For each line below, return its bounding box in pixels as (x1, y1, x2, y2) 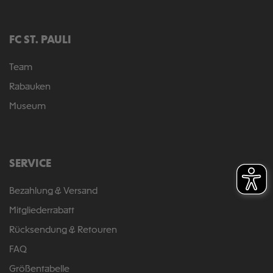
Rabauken (9, 83, 51, 91)
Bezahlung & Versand (9, 187, 97, 196)
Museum (9, 102, 46, 111)
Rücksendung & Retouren (9, 226, 117, 235)
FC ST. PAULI (9, 35, 71, 46)
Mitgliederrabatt (9, 207, 74, 215)
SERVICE (9, 159, 51, 169)
